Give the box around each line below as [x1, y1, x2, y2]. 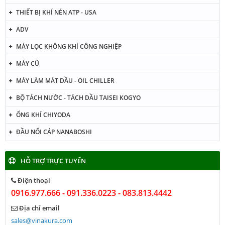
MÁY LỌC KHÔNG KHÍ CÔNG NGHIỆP [16, 42, 122, 51]
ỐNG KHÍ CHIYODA [16, 110, 70, 119]
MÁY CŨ [16, 59, 39, 68]
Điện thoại [16, 176, 50, 185]
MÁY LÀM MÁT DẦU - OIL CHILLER [16, 76, 115, 85]
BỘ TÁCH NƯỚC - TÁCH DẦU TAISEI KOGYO [16, 93, 141, 102]
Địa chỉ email [18, 203, 60, 212]
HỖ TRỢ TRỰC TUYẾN [21, 156, 86, 165]
